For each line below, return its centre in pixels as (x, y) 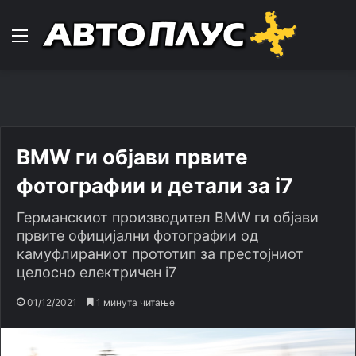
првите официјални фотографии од (137, 236)
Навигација (63, 35)
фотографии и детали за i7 (155, 186)
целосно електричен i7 (97, 272)
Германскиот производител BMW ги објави (168, 217)
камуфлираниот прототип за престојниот (160, 254)
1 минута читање (134, 302)
